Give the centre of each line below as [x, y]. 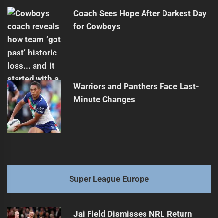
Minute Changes [104, 100]
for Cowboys [97, 27]
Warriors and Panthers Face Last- [136, 86]
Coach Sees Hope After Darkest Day [140, 13]
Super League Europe [109, 179]
